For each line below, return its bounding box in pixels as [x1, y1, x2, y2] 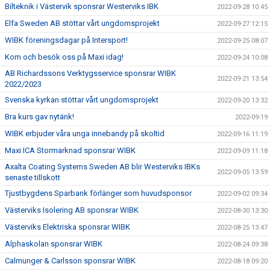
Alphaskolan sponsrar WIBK [5, 239, 102, 248]
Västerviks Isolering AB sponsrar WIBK [5, 206, 139, 215]
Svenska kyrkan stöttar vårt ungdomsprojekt [5, 95, 159, 104]
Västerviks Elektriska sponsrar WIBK [5, 222, 130, 231]
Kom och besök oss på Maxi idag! [5, 52, 124, 61]
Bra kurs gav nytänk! [5, 112, 74, 121]
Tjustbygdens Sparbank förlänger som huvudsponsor [5, 189, 192, 198]
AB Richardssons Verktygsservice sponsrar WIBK [5, 69, 176, 78]
